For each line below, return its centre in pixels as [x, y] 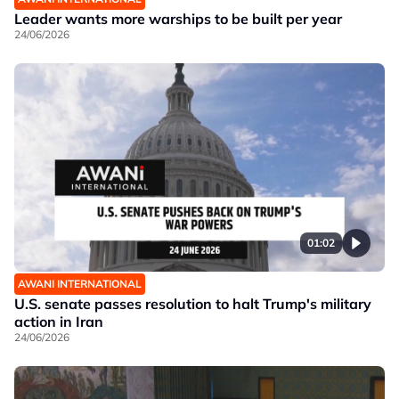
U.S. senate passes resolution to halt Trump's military [193, 304]
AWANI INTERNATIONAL [80, 284]
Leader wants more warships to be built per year [178, 19]
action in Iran [59, 322]
